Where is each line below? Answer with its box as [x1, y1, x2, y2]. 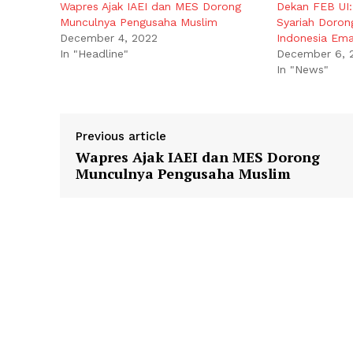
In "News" [276, 63, 329, 76]
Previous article [76, 129, 166, 144]
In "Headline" [60, 47, 128, 61]
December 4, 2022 [60, 32, 158, 45]
